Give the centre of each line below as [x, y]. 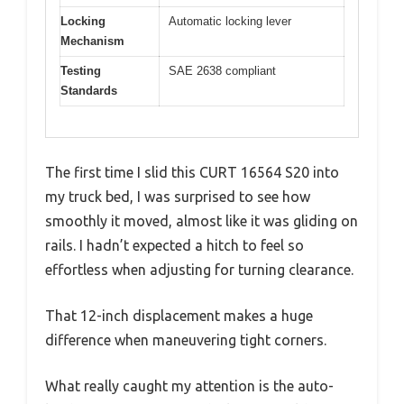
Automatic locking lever [230, 21]
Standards [89, 90]
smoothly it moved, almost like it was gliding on [202, 221]
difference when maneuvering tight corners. [186, 340]
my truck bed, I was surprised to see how [178, 197]
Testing [81, 70]
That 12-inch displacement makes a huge [179, 316]
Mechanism [92, 41]
